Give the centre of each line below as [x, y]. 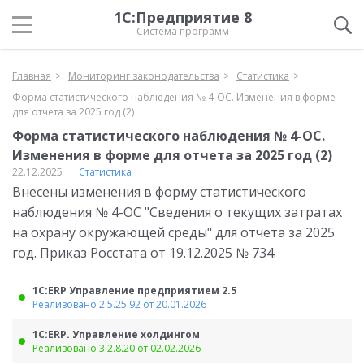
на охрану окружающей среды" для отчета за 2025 [173, 232]
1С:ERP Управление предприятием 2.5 [134, 290]
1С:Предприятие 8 [183, 17]
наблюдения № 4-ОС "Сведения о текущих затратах [177, 212]
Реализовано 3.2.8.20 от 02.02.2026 [117, 348]
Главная [32, 76]
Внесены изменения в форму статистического [159, 192]
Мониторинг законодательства [144, 76]
